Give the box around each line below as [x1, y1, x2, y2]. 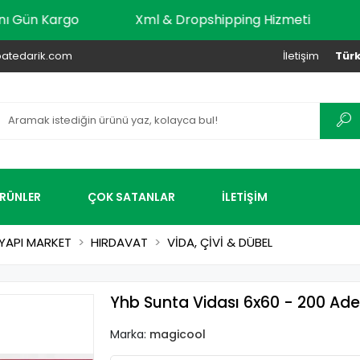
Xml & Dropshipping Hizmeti [170, 10, 346, 29]
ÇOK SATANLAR [88, 188, 175, 205]
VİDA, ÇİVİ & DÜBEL [167, 234, 272, 251]
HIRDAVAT [91, 234, 148, 251]
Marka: [109, 326, 149, 342]
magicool [149, 326, 206, 342]
